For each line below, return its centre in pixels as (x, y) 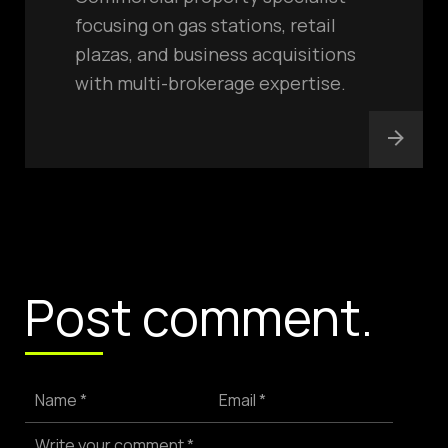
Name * (61, 400)
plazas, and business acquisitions (215, 54)
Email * (242, 400)
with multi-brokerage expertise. (210, 83)
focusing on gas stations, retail (205, 25)
